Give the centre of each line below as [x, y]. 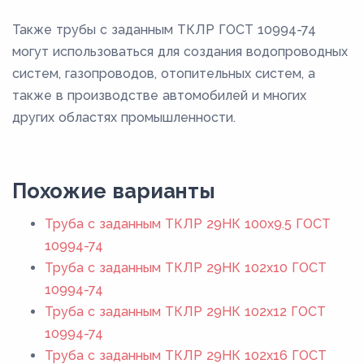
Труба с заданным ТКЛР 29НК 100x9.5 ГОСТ [188, 223]
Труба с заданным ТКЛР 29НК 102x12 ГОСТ [185, 311]
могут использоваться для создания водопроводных [180, 51]
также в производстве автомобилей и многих [159, 95]
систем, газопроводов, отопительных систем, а [164, 73]
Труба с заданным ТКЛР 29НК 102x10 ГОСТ [186, 267]
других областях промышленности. [124, 117]
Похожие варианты [114, 191]
